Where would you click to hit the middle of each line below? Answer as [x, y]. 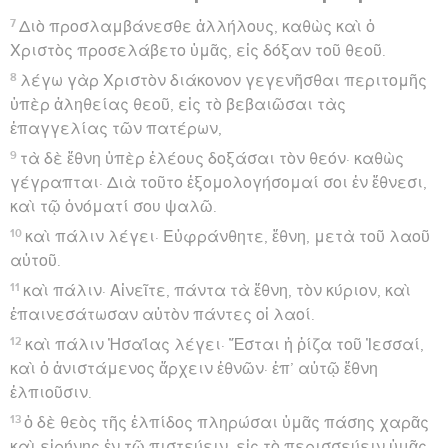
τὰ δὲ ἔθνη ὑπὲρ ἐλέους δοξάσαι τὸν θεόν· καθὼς [212, 158]
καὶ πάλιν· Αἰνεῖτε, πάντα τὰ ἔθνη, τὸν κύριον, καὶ [217, 290]
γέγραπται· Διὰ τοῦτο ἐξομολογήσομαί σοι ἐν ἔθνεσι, [218, 182]
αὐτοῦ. [35, 260]
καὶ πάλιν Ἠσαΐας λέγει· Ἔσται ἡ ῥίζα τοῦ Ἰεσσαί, [225, 344]
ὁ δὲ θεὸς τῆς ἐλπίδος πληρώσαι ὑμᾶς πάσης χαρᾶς [227, 422]
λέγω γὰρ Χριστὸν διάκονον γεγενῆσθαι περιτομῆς [224, 80]
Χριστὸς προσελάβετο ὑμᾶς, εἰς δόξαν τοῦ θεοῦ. [198, 50]
